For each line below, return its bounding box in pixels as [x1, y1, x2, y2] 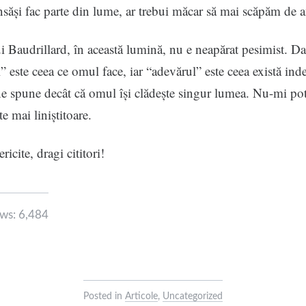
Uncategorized [163, 292, 223, 302]
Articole [125, 292, 158, 302]
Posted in [83, 292, 125, 302]
